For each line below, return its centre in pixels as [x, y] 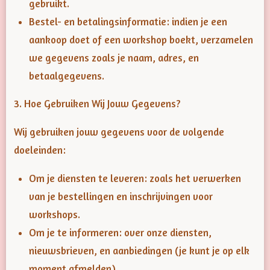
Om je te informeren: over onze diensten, [120, 232]
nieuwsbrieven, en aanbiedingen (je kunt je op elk [139, 250]
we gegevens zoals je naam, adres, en [114, 58]
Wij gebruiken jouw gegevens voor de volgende [119, 132]
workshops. [55, 214]
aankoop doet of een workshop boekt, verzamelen [141, 39]
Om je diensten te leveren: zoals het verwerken [135, 178]
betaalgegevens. [67, 76]
